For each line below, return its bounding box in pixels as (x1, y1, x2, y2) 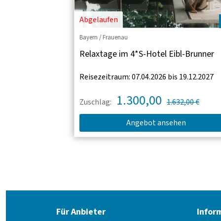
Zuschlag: (79, 96, 111, 108)
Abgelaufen (79, 14, 118, 25)
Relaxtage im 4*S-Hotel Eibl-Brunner (79, 47, 214, 60)
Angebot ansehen (126, 117, 186, 128)
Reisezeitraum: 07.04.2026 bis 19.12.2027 (79, 71, 214, 82)
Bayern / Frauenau (79, 33, 128, 42)
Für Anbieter (56, 205, 106, 218)
